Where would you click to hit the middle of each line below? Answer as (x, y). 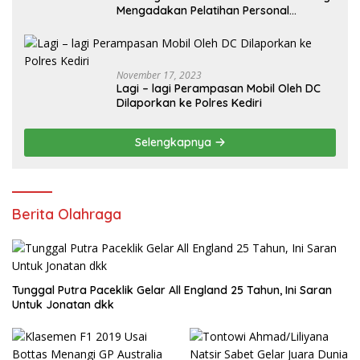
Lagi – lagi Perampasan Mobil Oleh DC (219, 88)
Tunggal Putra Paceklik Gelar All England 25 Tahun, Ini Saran (172, 290)
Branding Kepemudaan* (181, 25)
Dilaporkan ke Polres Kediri (189, 103)
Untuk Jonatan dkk (63, 305)
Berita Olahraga (67, 214)
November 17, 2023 (159, 75)
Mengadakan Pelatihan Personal (203, 10)
